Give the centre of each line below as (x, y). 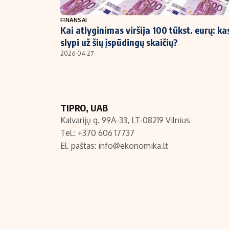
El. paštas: (79, 146)
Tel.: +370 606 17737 (97, 133)
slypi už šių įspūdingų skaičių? (119, 42)
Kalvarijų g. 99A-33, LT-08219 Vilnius (125, 120)
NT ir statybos (75, 12)
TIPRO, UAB (84, 108)
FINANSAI (74, 20)
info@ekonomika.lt (133, 146)
